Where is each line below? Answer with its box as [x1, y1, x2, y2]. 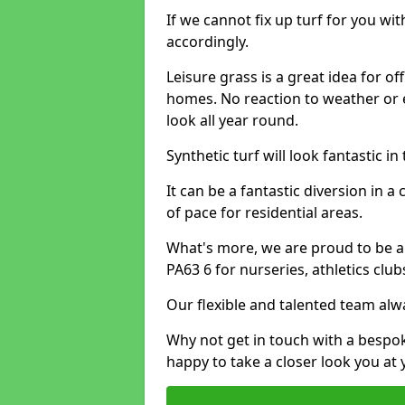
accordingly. [166, 32, 249, 52]
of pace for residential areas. [166, 202, 363, 222]
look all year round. [166, 110, 298, 130]
